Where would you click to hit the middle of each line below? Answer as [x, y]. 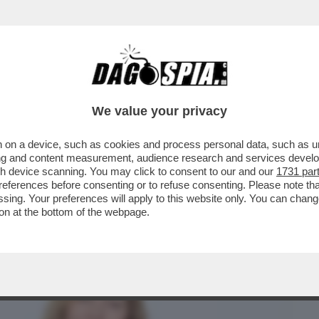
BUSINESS [37, 90]
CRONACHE [183, 90]
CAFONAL [109, 90]
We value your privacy [159, 111]
